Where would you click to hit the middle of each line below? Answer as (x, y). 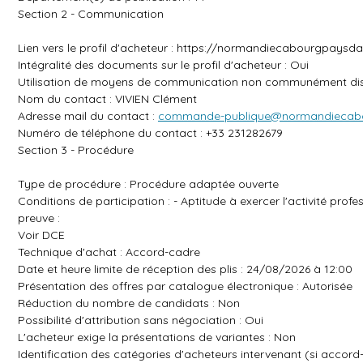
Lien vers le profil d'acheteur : (97, 48)
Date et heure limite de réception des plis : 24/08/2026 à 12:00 (185, 269)
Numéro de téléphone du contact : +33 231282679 (150, 133)
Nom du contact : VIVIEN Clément (107, 99)
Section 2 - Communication (91, 14)
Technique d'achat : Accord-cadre (109, 252)
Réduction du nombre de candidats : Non (129, 303)
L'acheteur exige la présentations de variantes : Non (157, 337)
